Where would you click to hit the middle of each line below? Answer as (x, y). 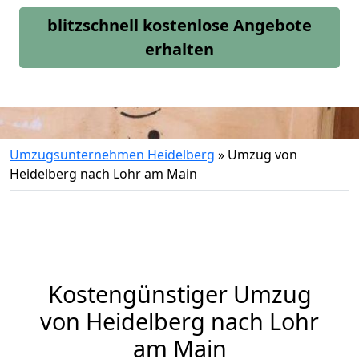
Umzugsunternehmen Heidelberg (112, 155)
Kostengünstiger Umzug (179, 294)
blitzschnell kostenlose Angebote (179, 25)
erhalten (179, 49)
